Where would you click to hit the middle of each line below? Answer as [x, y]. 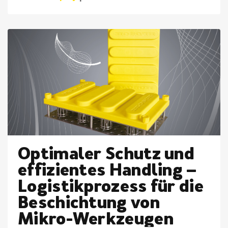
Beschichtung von [89, 203]
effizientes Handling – [107, 170]
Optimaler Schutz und [106, 154]
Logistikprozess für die [111, 187]
